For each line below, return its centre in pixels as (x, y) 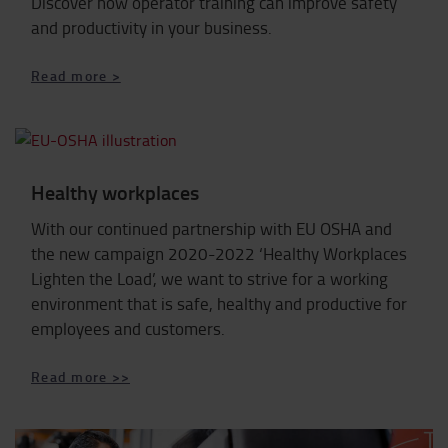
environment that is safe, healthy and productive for (219, 303)
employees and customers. (128, 328)
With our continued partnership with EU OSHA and (211, 228)
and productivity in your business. (151, 27)
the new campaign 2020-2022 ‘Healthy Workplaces (219, 253)
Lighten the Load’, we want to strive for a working (209, 278)
